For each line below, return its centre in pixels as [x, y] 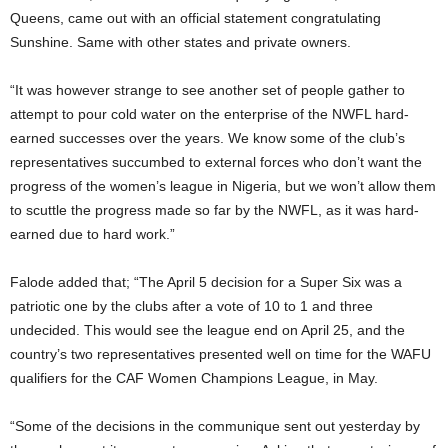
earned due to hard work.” [92, 233]
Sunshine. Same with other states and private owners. [180, 41]
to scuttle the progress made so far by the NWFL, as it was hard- [214, 209]
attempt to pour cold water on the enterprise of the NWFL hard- [209, 113]
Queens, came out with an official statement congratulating [195, 17]
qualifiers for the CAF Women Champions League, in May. [194, 377]
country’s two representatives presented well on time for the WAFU [220, 353]
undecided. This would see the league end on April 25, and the [207, 329]
